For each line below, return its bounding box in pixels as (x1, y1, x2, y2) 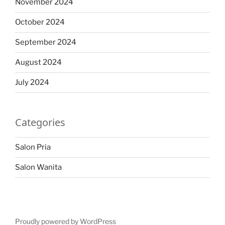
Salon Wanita (15, 163, 62, 172)
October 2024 (15, 18, 65, 27)
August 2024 (15, 58, 62, 67)
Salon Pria (15, 143, 51, 152)
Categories (15, 115, 65, 129)
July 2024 (15, 78, 49, 87)
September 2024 (15, 38, 76, 47)
